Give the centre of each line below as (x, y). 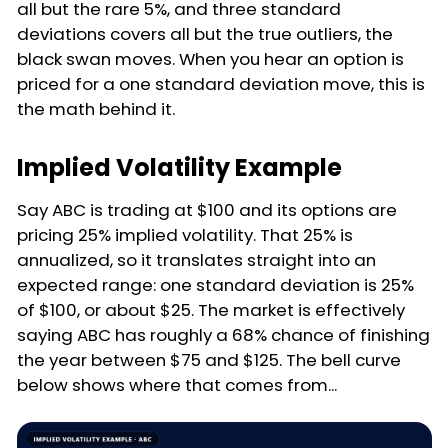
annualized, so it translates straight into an (196, 259)
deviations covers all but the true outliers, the (205, 33)
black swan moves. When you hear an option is (210, 58)
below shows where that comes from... (177, 384)
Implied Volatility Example (179, 167)
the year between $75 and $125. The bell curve (209, 359)
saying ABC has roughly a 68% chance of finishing (223, 334)
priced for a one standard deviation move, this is (221, 83)
